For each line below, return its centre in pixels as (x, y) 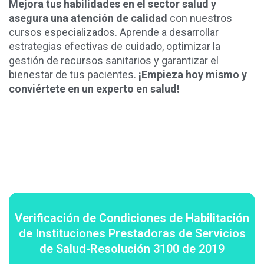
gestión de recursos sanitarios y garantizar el (114, 61)
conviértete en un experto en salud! (94, 89)
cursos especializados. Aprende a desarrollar (114, 32)
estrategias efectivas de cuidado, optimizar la (115, 47)
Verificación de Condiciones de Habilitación (132, 218)
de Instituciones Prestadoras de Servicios (132, 234)
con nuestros (200, 18)
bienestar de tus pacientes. (74, 75)
